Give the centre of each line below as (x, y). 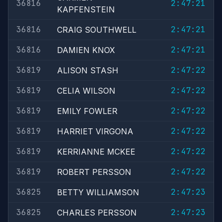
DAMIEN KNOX (86, 50)
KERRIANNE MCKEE (96, 152)
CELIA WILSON (86, 91)
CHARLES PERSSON (97, 213)
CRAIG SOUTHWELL (97, 30)
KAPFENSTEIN (86, 9)
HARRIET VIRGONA (95, 131)
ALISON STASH (88, 70)
